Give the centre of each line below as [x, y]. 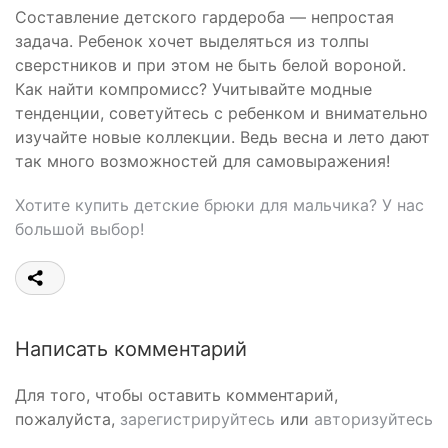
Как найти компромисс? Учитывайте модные [193, 88]
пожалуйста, [67, 418]
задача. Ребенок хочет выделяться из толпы [192, 40]
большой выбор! [79, 228]
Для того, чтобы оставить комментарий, [176, 394]
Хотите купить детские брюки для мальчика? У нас [219, 204]
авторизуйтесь [373, 418]
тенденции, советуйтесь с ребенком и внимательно [221, 112]
